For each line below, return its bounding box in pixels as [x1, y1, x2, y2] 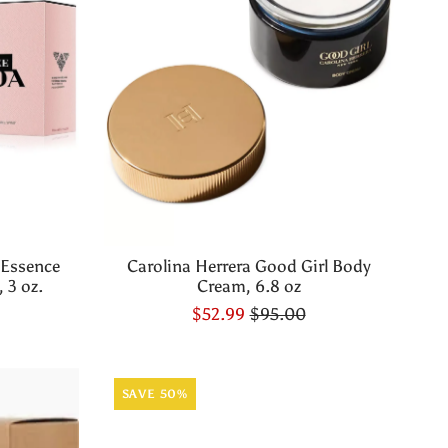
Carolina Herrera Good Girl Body [126, 256, 371, 277]
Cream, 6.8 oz [196, 276, 301, 297]
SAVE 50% [121, 387, 189, 402]
